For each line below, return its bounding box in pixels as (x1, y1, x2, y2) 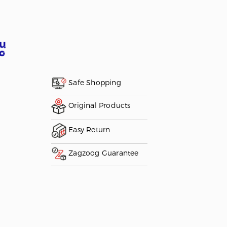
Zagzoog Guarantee (66, 148, 139, 158)
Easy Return (66, 125, 110, 134)
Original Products (66, 101, 131, 110)
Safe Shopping (66, 78, 121, 87)
